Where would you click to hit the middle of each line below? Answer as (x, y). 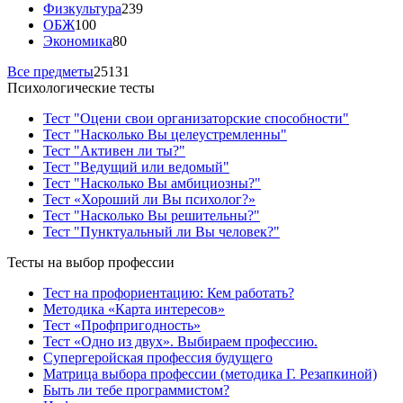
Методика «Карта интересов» (134, 309)
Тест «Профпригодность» (122, 325)
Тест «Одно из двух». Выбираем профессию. (180, 341)
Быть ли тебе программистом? (136, 390)
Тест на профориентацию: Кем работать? (169, 292)
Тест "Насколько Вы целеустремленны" (165, 134)
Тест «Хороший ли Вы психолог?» (149, 199)
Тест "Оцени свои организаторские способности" (196, 118)
